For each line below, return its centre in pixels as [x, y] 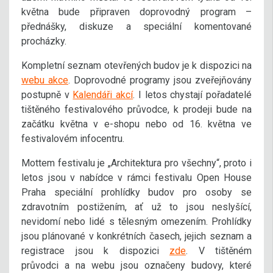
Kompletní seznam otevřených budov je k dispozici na [136, 65]
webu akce [45, 80]
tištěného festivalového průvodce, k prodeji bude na [136, 109]
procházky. [44, 41]
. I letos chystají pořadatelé [193, 94]
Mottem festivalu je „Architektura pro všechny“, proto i [136, 163]
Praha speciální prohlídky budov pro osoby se [136, 192]
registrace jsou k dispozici [95, 250]
